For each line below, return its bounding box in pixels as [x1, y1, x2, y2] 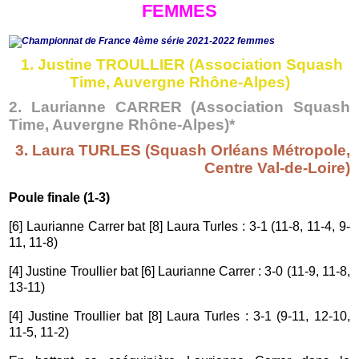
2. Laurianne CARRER [9, 99, 192, 116]
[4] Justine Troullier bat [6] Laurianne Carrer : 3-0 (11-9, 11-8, [9, 264, 350, 279]
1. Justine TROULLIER [16, 55, 189, 73]
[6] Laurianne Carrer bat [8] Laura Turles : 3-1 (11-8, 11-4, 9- [9, 220, 350, 234]
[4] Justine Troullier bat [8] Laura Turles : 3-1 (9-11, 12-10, [9, 309, 350, 324]
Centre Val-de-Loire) [204, 159, 350, 177]
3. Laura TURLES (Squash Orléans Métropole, [14, 142, 350, 159]
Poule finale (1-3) [9, 191, 111, 205]
